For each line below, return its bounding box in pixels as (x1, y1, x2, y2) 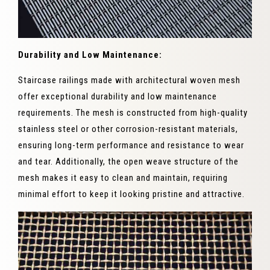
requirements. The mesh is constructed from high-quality (18, 107, 248, 119)
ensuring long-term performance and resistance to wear (18, 140, 244, 151)
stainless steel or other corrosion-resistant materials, (18, 124, 238, 135)
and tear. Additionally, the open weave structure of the (18, 156, 239, 168)
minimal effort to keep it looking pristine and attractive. (18, 189, 245, 200)
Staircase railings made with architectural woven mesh (18, 75, 240, 86)
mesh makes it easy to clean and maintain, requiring (18, 172, 228, 184)
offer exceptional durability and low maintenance (18, 91, 217, 102)
